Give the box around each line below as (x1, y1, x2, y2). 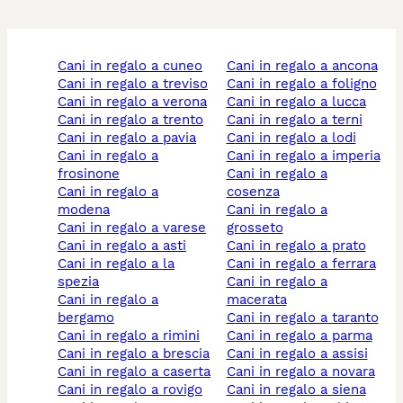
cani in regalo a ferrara (235, 255, 376, 272)
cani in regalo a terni (235, 112, 363, 128)
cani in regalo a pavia (67, 130, 196, 146)
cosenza (226, 184, 280, 200)
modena (58, 201, 110, 218)
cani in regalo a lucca (235, 94, 366, 110)
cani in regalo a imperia (235, 148, 381, 164)
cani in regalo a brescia (67, 345, 210, 362)
